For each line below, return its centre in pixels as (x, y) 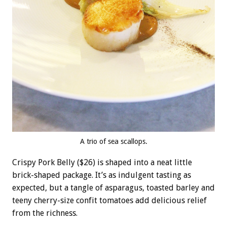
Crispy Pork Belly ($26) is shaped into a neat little (102, 163)
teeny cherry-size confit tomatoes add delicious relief (109, 201)
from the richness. (45, 213)
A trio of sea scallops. (113, 142)
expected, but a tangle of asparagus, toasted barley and (113, 188)
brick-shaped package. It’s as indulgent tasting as (102, 175)
